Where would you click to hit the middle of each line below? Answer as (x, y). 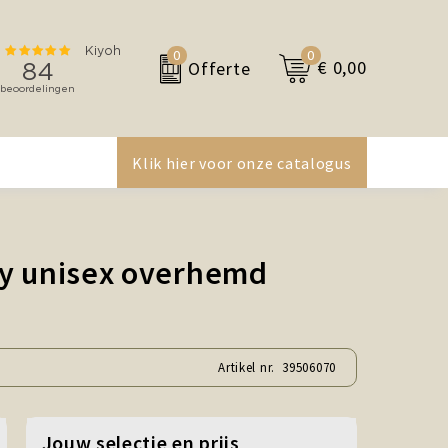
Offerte (219, 68)
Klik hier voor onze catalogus (242, 163)
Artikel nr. (250, 367)
